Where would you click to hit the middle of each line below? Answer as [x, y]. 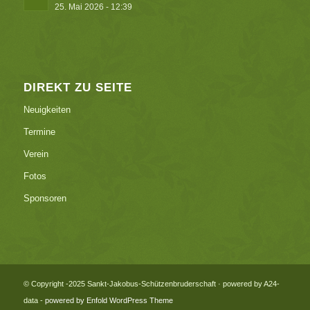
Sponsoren [45, 199]
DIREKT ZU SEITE [77, 88]
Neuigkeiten [47, 110]
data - [34, 301]
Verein [36, 154]
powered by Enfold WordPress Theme [109, 301]
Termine [39, 132]
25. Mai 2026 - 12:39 [93, 7]
